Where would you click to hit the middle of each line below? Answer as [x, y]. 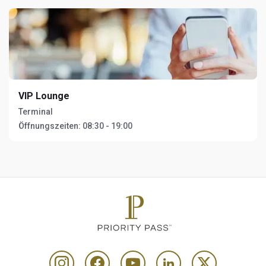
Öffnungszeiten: [50, 126]
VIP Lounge [44, 96]
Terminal [36, 112]
